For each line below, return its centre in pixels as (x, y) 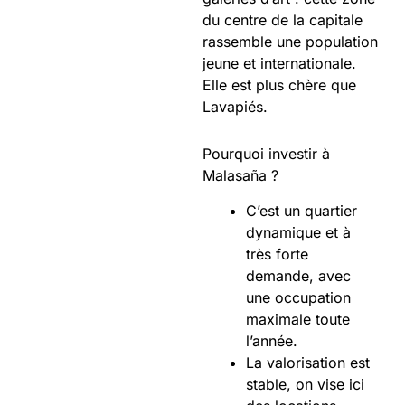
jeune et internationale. (279, 63)
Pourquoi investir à (266, 153)
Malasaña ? (240, 175)
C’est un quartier (301, 210)
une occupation (298, 297)
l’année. (272, 340)
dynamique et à (298, 232)
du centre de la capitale (283, 19)
